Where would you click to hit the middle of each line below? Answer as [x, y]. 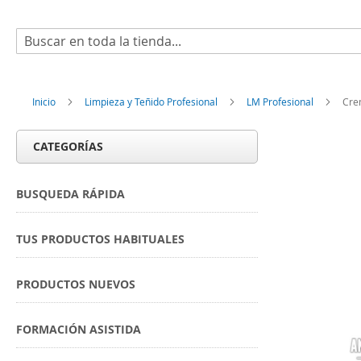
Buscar [33, 57]
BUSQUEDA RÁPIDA [71, 194]
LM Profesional [281, 102]
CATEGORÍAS [68, 146]
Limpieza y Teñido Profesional [152, 102]
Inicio [45, 102]
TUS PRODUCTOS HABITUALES [100, 239]
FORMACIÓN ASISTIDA [79, 329]
